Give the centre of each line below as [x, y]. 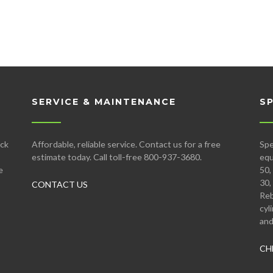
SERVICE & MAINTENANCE [104, 102]
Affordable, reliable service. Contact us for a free [126, 144]
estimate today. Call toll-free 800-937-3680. [117, 157]
